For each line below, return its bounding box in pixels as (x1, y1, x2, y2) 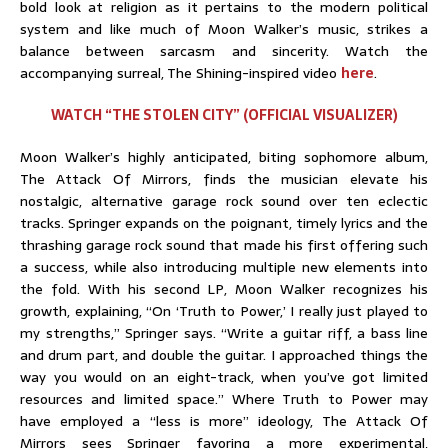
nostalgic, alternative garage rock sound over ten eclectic (20, 189, 428, 212)
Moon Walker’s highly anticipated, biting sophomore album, (20, 145, 428, 168)
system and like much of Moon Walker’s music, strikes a (20, 17, 428, 40)
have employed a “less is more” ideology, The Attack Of (20, 409, 428, 432)
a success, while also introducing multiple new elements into (20, 255, 428, 278)
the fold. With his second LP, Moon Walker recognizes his (20, 277, 428, 300)
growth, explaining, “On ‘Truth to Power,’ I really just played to (20, 299, 428, 322)
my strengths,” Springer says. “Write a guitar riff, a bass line (20, 321, 428, 344)
